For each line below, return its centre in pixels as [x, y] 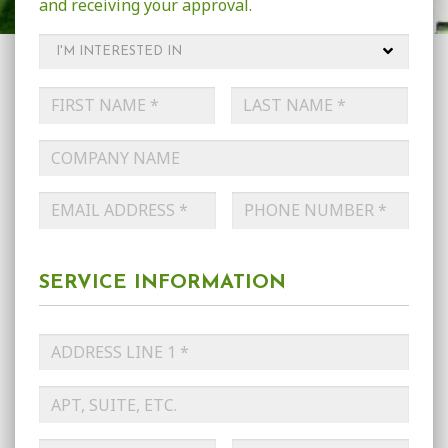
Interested [78, 64]
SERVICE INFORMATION [162, 282]
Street [58, 398]
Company [74, 149]
